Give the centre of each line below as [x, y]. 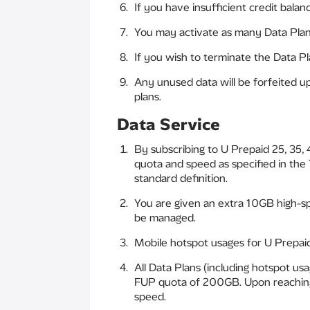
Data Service [168, 124]
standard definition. [181, 178]
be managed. [165, 218]
